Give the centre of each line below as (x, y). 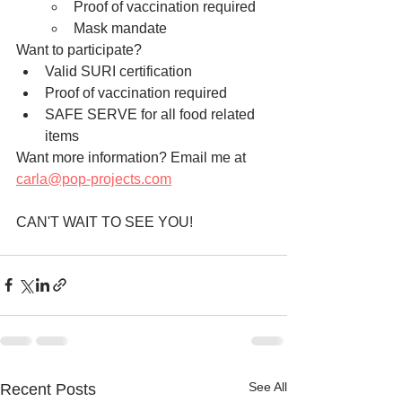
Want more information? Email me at (133, 157)
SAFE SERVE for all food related (152, 114)
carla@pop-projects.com (94, 179)
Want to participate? (79, 49)
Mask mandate (122, 28)
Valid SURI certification (118, 71)
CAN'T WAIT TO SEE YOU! (105, 222)
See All (268, 386)
